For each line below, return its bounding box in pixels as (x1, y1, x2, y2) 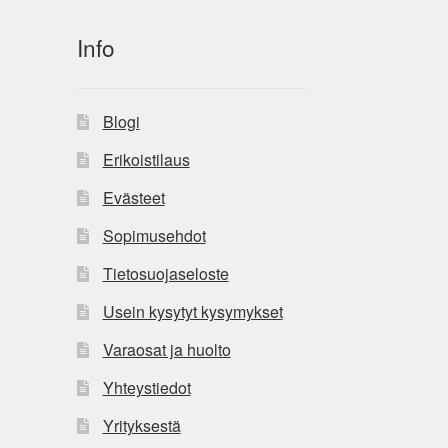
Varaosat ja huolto (102, 338, 231, 362)
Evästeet (102, 186, 165, 210)
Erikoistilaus (102, 148, 190, 172)
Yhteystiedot (102, 376, 191, 400)
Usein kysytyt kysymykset (102, 300, 283, 324)
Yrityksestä (102, 414, 181, 438)
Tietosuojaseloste (102, 262, 229, 286)
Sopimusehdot (102, 224, 206, 248)
